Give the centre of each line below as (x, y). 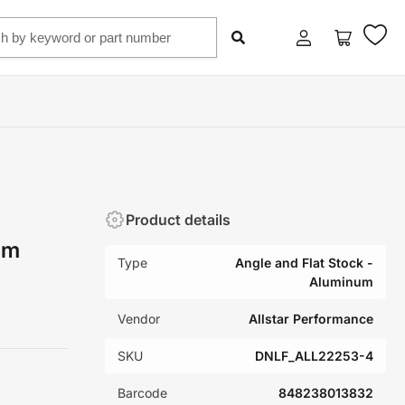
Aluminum (341, 282)
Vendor (139, 319)
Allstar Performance (311, 319)
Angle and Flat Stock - (304, 263)
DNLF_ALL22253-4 (314, 356)
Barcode (143, 393)
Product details (179, 219)
